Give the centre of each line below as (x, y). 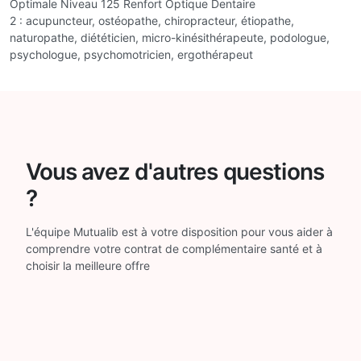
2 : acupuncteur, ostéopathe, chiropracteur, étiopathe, (152, 20)
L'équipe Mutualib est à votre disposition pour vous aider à (179, 231)
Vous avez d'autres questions (174, 171)
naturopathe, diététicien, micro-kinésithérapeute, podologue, (170, 37)
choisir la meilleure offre (87, 265)
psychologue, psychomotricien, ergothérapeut (131, 54)
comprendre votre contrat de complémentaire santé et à (174, 248)
